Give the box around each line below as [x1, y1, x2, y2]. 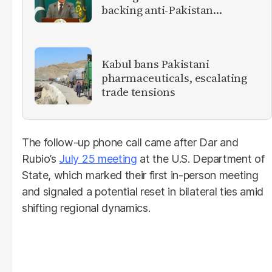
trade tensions [101, 84, 175, 100]
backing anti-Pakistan [101, 2, 214, 18]
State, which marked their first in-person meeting [22, 168, 259, 182]
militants [101, 16, 149, 32]
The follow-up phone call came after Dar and [22, 135, 239, 149]
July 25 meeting [59, 152, 137, 165]
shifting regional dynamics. [22, 201, 151, 214]
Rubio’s [22, 152, 59, 165]
